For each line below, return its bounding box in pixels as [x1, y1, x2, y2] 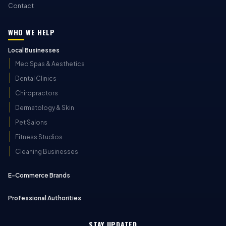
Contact [8, 2, 34, 10]
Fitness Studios [15, 133, 63, 141]
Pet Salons [15, 119, 47, 126]
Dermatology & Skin [15, 104, 74, 111]
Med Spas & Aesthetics [15, 60, 85, 68]
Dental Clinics [15, 75, 56, 82]
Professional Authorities [8, 194, 81, 202]
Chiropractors [15, 89, 58, 97]
